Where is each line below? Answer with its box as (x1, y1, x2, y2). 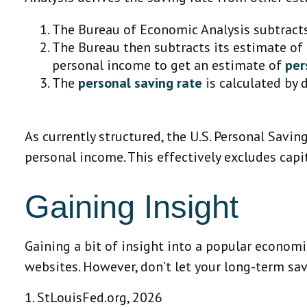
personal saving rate (78, 74, 203, 93)
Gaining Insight (25, 188, 239, 225)
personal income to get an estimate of (52, 56, 286, 75)
